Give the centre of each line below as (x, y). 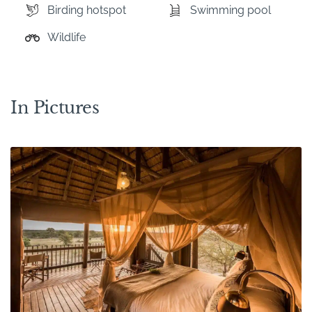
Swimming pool (230, 10)
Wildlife (67, 37)
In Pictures (55, 107)
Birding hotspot (87, 10)
